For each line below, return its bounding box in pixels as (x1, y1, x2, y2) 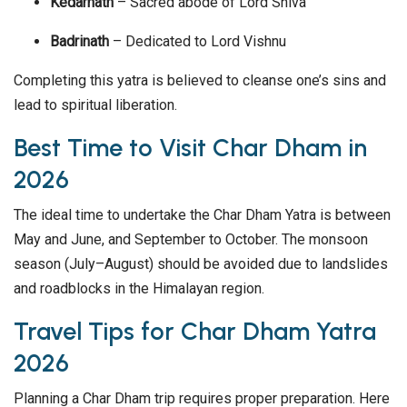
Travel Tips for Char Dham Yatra (14, 316, 376, 347)
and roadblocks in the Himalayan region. (14, 280, 264, 298)
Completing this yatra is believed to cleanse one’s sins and (14, 72, 386, 90)
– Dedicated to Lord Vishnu (109, 33, 286, 51)
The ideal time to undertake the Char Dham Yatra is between (14, 206, 391, 224)
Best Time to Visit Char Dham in (14, 133, 367, 164)
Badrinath (50, 33, 109, 51)
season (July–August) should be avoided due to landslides (14, 255, 388, 273)
